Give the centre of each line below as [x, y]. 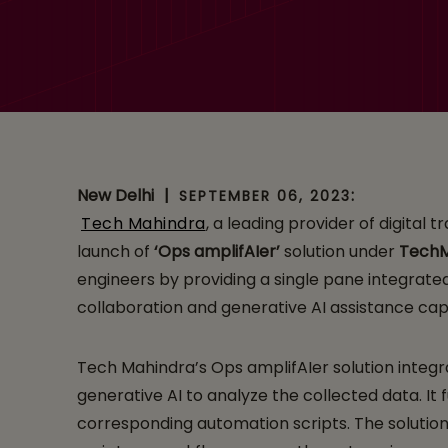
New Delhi [115, 195]
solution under [341, 251]
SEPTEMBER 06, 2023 [265, 196]
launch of [115, 251]
